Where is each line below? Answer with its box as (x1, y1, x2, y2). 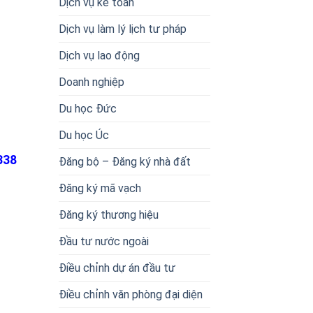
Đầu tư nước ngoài (58, 234, 149, 248)
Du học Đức (58, 101, 117, 115)
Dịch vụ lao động (58, 48, 140, 62)
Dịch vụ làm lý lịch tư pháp (58, 22, 187, 36)
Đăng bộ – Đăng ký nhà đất (58, 154, 191, 168)
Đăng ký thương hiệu (58, 208, 159, 221)
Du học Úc (58, 128, 109, 142)
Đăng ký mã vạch (58, 181, 141, 195)
